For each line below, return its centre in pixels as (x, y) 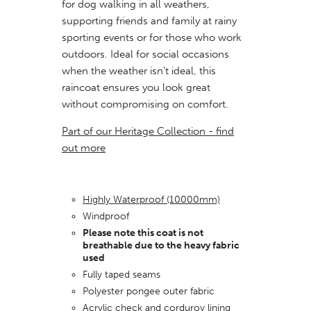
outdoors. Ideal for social (122, 54)
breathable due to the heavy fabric (161, 245)
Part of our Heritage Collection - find (148, 131)
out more (84, 148)
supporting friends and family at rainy (149, 20)
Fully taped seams (121, 274)
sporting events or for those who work (152, 37)
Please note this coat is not (143, 233)
